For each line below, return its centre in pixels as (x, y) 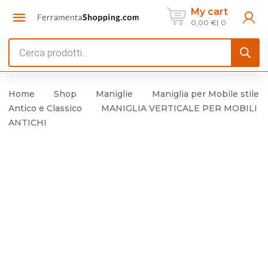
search (24, 62)
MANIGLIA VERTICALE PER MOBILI (179, 108)
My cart (209, 11)
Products (30, 45)
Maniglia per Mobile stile (205, 94)
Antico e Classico (45, 108)
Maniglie (114, 94)
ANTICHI (28, 123)
